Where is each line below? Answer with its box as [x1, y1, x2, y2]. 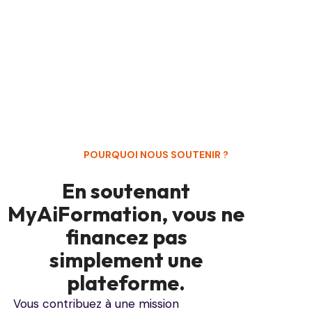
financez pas [65, 224, 187, 251]
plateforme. [67, 270, 186, 297]
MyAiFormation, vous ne [8, 201, 245, 228]
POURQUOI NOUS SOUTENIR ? [84, 148, 228, 161]
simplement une [49, 247, 203, 274]
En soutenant [62, 178, 191, 205]
